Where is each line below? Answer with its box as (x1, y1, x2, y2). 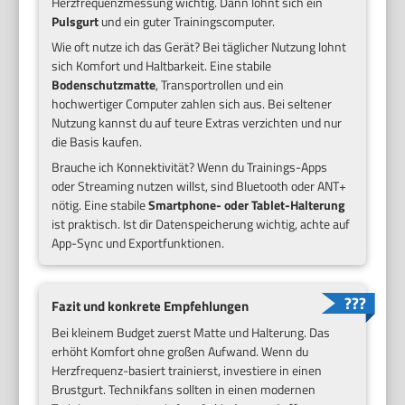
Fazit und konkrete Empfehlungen (52, 295, 250, 316)
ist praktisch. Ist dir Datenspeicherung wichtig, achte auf (52, 213, 351, 233)
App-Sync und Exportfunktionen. (52, 232, 225, 252)
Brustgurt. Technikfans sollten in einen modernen (52, 379, 316, 399)
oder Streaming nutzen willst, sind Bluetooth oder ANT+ (52, 175, 347, 195)
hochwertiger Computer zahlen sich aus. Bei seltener (52, 93, 333, 113)
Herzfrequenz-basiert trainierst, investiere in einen (52, 360, 323, 380)
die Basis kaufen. (52, 131, 143, 151)
